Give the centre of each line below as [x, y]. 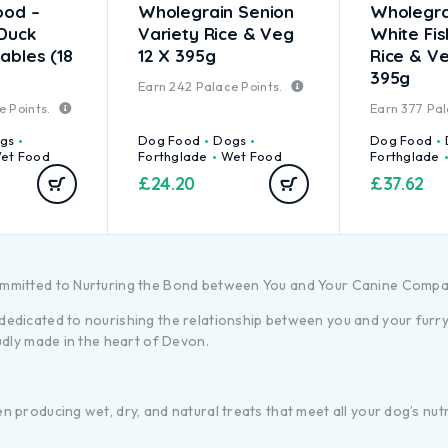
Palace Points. [239, 86]
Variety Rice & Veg [216, 33]
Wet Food [251, 156]
